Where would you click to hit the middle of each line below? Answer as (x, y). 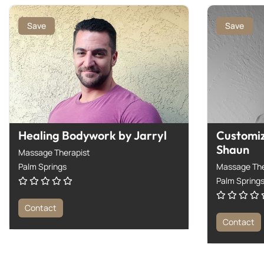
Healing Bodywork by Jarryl (93, 135)
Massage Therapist (54, 152)
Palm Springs (42, 166)
